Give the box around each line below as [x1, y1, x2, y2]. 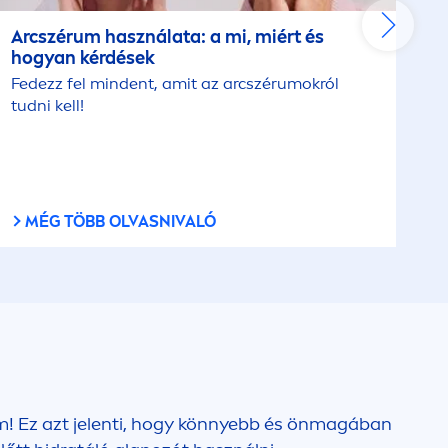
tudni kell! [10, 96, 84, 115]
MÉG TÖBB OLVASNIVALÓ [24, 212, 216, 231]
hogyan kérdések [10, 47, 155, 69]
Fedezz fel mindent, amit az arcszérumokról [10, 74, 339, 93]
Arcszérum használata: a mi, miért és [10, 26, 324, 48]
